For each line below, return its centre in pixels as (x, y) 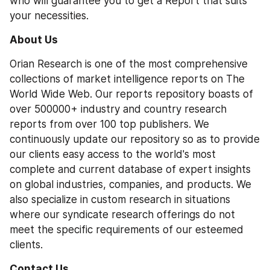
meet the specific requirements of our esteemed (127, 230)
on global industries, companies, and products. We (130, 184)
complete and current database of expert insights (130, 169)
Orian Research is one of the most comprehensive (129, 64)
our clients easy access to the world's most (113, 154)
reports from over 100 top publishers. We (109, 124)
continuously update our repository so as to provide (135, 139)
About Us (34, 39)
